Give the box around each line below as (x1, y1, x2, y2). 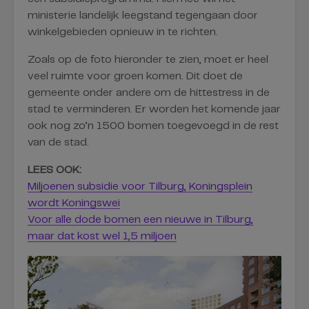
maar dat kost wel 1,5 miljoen (28, 230, 177, 241)
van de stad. (28, 137, 89, 148)
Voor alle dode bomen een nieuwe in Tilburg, (28, 214, 253, 225)
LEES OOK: (28, 164, 81, 175)
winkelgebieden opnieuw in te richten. (28, 26, 218, 37)
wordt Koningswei (28, 197, 120, 208)
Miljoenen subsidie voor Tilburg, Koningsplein (28, 181, 252, 192)
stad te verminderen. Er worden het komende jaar (28, 103, 281, 114)
